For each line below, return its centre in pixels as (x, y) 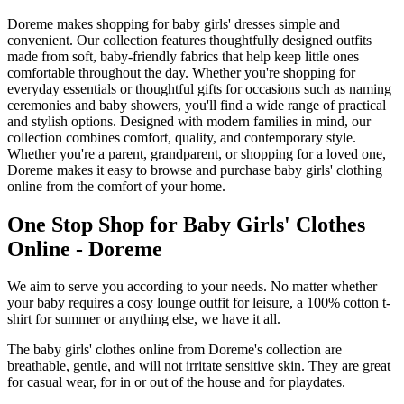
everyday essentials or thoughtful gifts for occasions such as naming (199, 88)
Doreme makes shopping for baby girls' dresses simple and (174, 23)
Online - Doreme (85, 248)
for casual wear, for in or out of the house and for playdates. (176, 382)
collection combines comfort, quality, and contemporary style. (182, 137)
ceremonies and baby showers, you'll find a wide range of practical (197, 105)
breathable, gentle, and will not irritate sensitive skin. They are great (199, 366)
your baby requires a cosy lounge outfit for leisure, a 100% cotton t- (199, 303)
